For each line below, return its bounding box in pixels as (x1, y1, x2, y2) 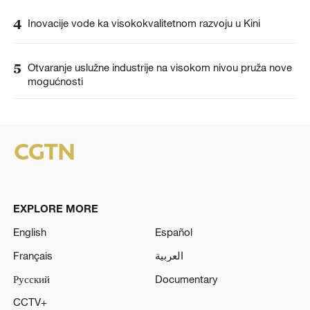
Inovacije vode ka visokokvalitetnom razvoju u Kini (27, 16, 260, 29)
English (12, 225, 46, 238)
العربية (155, 248, 183, 262)
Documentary (155, 272, 218, 285)
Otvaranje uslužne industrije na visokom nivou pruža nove (27, 60, 292, 73)
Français (12, 248, 53, 262)
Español (155, 225, 192, 238)
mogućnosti (27, 74, 83, 87)
